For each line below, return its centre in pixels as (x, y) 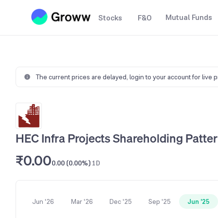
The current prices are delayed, (82, 77)
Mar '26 (82, 201)
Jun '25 (199, 201)
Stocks (110, 18)
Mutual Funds (189, 17)
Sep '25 (160, 201)
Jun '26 (43, 201)
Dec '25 (121, 201)
